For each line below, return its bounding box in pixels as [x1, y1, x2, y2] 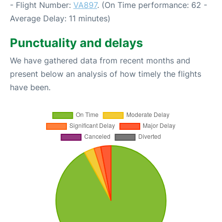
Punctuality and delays [10, 35, 143, 50]
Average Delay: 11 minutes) [10, 13, 111, 23]
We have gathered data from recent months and [10, 55, 190, 65]
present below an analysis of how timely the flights [10, 68, 201, 79]
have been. [10, 82, 51, 92]
